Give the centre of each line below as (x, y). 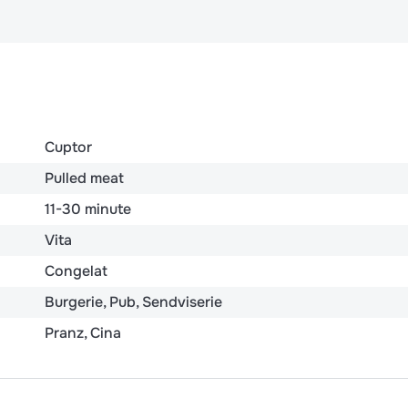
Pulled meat (84, 178)
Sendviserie (182, 301)
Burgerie (74, 301)
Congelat (76, 270)
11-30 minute (88, 209)
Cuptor (68, 147)
